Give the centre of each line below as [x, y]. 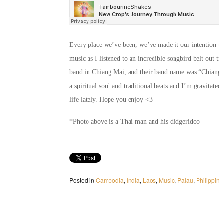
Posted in [82, 180]
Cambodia [110, 180]
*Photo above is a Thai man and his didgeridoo [135, 121]
